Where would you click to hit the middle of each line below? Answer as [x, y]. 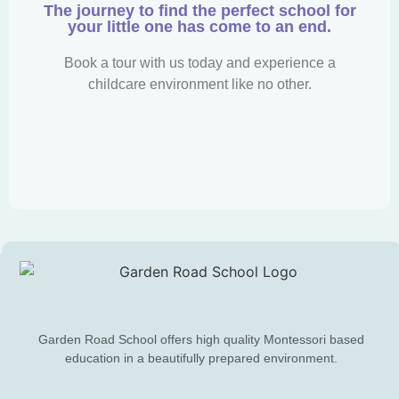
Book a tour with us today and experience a [199, 62]
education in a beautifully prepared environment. [201, 358]
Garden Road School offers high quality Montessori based [201, 339]
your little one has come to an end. [199, 26]
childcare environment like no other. [199, 84]
